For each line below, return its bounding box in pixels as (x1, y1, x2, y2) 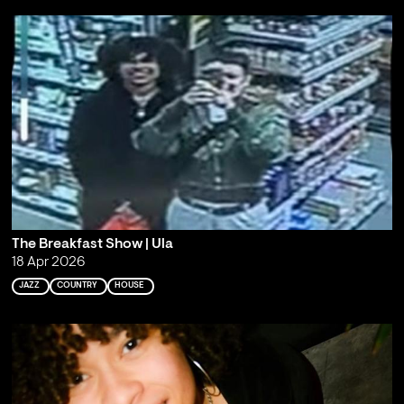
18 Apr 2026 (11, 255, 85, 271)
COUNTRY (56, 281, 97, 290)
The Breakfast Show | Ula (11, 237, 173, 252)
